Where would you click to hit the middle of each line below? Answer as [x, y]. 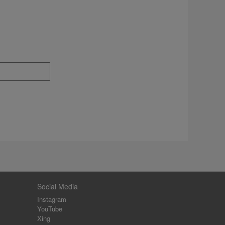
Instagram [51, 199]
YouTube [49, 209]
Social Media [57, 186]
